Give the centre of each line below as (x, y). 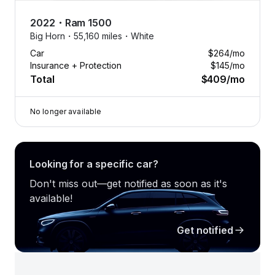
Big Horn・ (52, 36)
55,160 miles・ (102, 36)
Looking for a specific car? (94, 164)
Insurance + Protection (76, 65)
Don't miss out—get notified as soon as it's (128, 184)
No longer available (66, 111)
